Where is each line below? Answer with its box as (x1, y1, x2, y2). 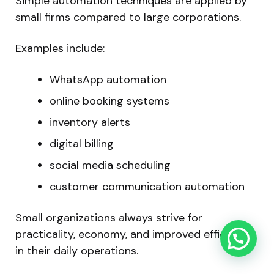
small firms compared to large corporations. (15, 9, 241, 24)
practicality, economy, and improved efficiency (15, 226, 253, 242)
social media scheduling (50, 157, 171, 172)
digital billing (50, 136, 114, 151)
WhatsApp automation (50, 72, 166, 87)
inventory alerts (50, 114, 130, 130)
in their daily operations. (15, 243, 138, 258)
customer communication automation (50, 179, 245, 194)
